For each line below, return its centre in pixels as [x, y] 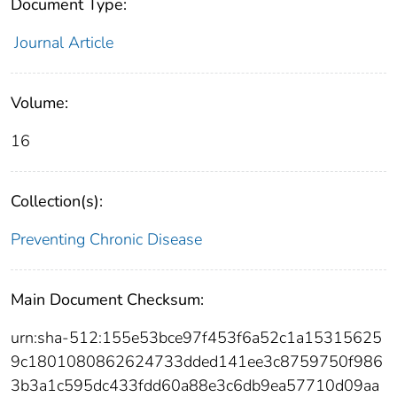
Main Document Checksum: [107, 300]
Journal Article [63, 43]
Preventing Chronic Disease [106, 240]
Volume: [39, 103]
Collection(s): [57, 202]
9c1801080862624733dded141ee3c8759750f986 [197, 362]
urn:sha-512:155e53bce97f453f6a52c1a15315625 [196, 338]
